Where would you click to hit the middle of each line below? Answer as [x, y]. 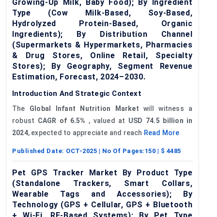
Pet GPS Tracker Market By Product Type [102, 172]
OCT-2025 [81, 151]
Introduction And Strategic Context [77, 93]
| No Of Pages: [121, 151]
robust [25, 120]
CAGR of [52, 120]
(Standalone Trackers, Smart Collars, [102, 183]
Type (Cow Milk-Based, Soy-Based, [102, 13]
